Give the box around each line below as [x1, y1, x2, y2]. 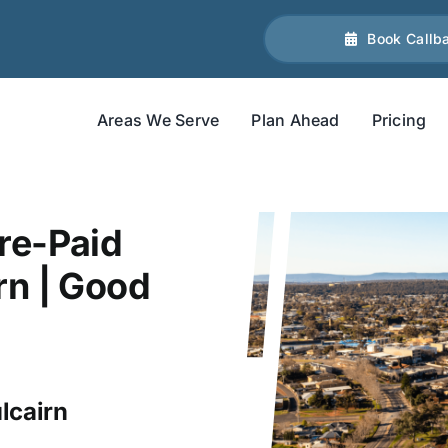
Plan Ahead [251, 109, 340, 130]
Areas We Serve [96, 109, 220, 130]
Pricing [371, 109, 427, 130]
